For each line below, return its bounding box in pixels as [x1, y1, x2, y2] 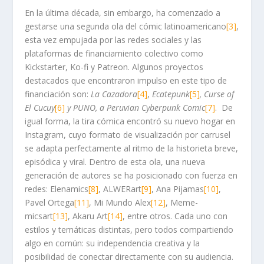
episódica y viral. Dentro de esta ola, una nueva [25, 156, 206, 168]
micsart [25, 210, 54, 222]
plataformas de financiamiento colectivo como [25, 48, 204, 60]
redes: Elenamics [25, 183, 89, 195]
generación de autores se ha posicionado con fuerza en [25, 170, 238, 181]
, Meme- [166, 197, 199, 209]
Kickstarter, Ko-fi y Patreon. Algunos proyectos [25, 61, 204, 73]
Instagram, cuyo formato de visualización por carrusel [25, 129, 231, 141]
